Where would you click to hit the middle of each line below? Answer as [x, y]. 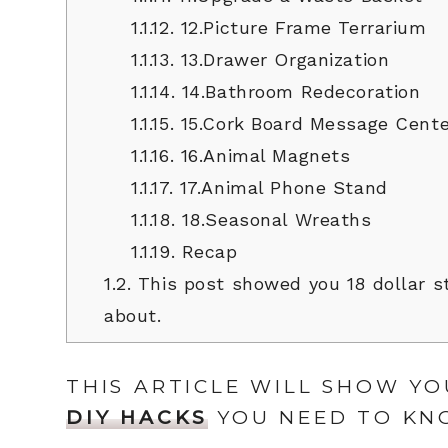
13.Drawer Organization [282, 59]
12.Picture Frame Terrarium [300, 27]
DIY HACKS [137, 418]
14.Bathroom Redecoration [298, 91]
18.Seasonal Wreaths [273, 219]
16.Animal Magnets [262, 155]
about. [133, 315]
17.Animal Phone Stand [280, 187]
